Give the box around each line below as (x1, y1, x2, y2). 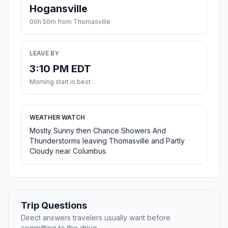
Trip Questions (21, 200, 87, 211)
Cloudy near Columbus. (30, 147, 107, 156)
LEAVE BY (30, 49, 59, 58)
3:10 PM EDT (30, 63, 91, 75)
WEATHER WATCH (30, 113, 85, 122)
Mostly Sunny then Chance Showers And (30, 126, 166, 135)
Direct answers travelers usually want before (21, 213, 170, 222)
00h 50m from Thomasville (30, 18, 110, 26)
